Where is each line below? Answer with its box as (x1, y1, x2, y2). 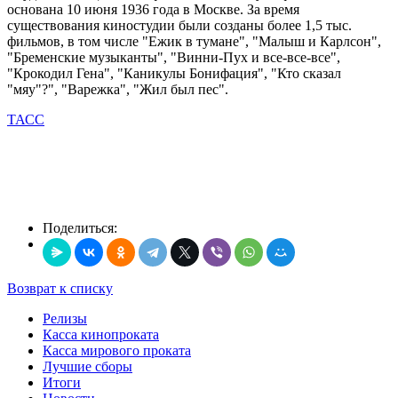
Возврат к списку (7, 280, 113, 296)
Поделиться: (43, 219, 117, 235)
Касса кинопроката (43, 326, 159, 342)
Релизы (43, 310, 87, 326)
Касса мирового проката (43, 342, 191, 358)
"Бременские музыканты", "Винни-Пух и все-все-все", (7, 49, 340, 65)
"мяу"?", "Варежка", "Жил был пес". (7, 81, 228, 97)
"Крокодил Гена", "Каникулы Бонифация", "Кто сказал (7, 65, 341, 81)
